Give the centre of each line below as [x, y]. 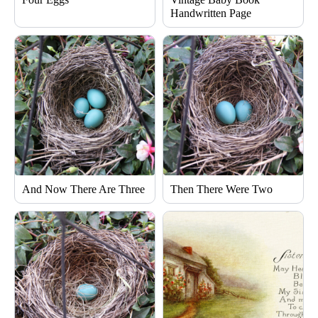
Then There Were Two [221, 190]
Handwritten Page [211, 13]
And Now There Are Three [83, 190]
